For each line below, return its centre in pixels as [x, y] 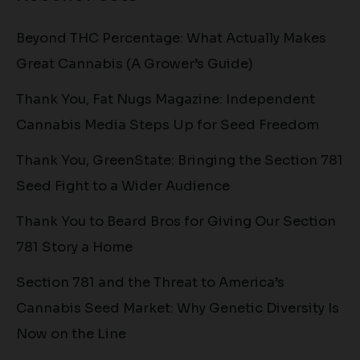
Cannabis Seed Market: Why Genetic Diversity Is [178, 308]
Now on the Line [71, 333]
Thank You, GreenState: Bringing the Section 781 [180, 160]
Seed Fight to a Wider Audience [123, 186]
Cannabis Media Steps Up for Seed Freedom [168, 125]
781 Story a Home [74, 247]
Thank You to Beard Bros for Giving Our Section [176, 221]
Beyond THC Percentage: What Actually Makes [171, 38]
